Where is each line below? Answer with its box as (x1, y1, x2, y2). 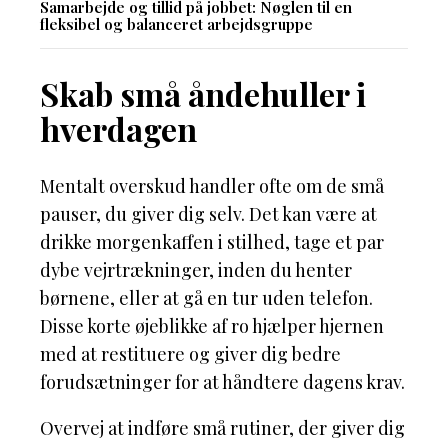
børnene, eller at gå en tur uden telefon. (40, 286, 373, 311)
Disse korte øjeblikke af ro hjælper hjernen (40, 314, 384, 339)
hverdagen (40, 106, 197, 150)
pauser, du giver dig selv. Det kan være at (40, 202, 377, 227)
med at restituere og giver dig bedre (40, 342, 341, 367)
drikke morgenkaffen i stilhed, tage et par (40, 230, 384, 255)
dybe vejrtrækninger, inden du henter (40, 258, 352, 283)
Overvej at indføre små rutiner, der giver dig (40, 416, 405, 441)
